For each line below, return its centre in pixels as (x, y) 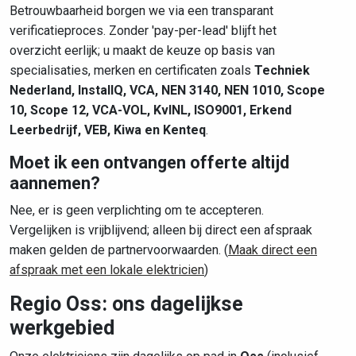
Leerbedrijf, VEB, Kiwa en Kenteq (108, 130)
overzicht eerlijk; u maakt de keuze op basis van (142, 50)
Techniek (282, 70)
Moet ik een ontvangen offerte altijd (149, 163)
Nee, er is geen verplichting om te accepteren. (137, 210)
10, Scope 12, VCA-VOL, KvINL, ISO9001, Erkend (151, 110)
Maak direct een (273, 250)
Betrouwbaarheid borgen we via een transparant (141, 11)
